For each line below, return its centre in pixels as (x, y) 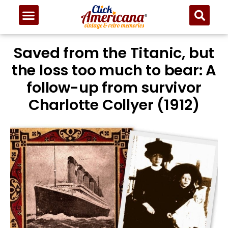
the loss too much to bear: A (114, 70)
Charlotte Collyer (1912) (114, 105)
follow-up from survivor (114, 88)
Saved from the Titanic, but (114, 53)
